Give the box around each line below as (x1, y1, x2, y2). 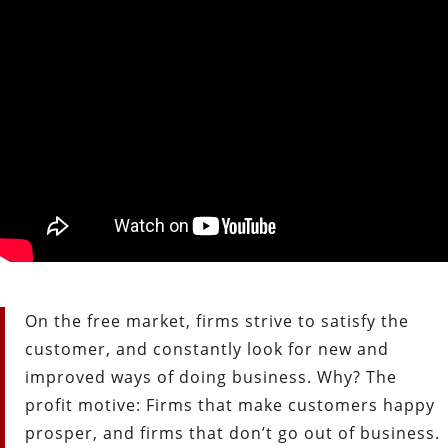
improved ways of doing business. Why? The (25, 365, 397, 388)
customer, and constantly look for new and (25, 337, 389, 360)
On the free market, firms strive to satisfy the (25, 309, 409, 332)
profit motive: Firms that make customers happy (25, 393, 435, 416)
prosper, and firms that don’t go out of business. (25, 421, 440, 444)
